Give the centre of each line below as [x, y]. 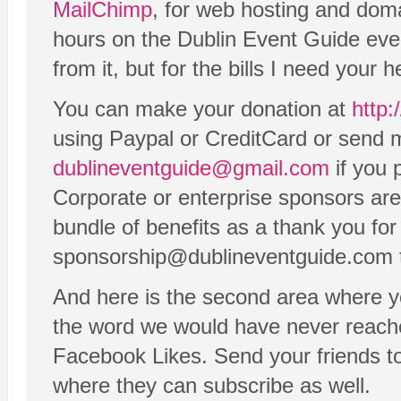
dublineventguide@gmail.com [191, 168]
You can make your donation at [202, 109]
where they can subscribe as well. [212, 386]
